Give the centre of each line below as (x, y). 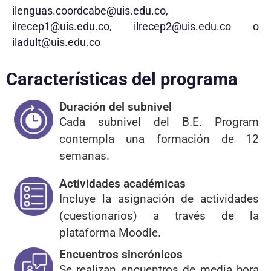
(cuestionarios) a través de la (159, 216)
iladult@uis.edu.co (56, 42)
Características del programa (122, 80)
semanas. (84, 156)
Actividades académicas (122, 184)
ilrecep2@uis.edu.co (182, 26)
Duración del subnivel (116, 107)
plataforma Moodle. (110, 233)
